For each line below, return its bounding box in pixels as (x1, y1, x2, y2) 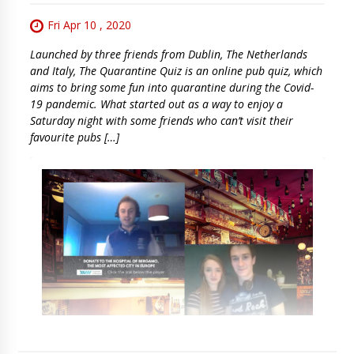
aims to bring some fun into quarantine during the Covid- (29, 80, 314, 96)
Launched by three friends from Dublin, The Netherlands (29, 47, 307, 62)
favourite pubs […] (29, 130, 119, 145)
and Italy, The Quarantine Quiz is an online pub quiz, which (29, 63, 322, 79)
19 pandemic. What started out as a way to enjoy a (29, 96, 283, 112)
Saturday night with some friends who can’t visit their (29, 113, 293, 129)
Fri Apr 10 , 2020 (47, 17, 131, 32)
